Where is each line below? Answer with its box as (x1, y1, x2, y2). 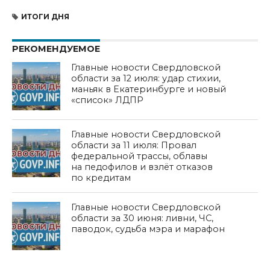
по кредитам (71, 172, 131, 184)
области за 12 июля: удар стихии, (71, 73, 221, 84)
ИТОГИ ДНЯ (20, 12, 69, 22)
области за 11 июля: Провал (71, 140, 197, 151)
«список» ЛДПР (71, 95, 144, 106)
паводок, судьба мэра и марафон (71, 224, 225, 235)
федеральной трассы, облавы (71, 151, 208, 162)
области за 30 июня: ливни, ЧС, (71, 213, 214, 224)
